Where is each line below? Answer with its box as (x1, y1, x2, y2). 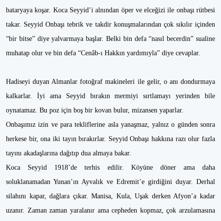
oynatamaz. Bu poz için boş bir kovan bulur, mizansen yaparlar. (6, 107, 185, 114)
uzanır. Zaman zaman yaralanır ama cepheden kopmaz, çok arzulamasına (6, 207, 215, 214)
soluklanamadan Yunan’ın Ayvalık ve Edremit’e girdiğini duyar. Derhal (6, 178, 215, 185)
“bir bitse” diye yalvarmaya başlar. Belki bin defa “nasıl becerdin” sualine (6, 35, 215, 42)
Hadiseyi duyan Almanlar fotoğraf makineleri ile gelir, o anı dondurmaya (6, 78, 215, 85)
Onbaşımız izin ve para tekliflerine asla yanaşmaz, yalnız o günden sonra (6, 121, 215, 128)
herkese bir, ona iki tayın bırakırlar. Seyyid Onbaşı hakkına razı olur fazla (6, 135, 215, 143)
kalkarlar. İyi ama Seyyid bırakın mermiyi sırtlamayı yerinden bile (6, 92, 215, 100)
